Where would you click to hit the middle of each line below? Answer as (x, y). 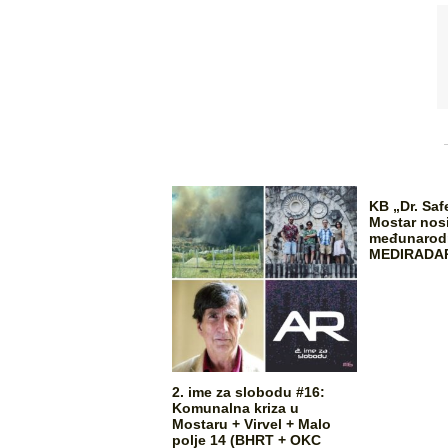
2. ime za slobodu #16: (248, 391)
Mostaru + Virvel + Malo (251, 423)
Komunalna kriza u (235, 407)
